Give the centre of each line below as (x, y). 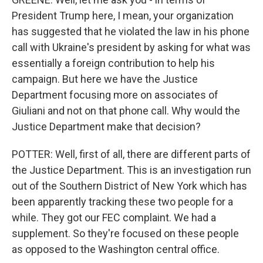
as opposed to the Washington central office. (116, 249)
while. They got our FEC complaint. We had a (114, 218)
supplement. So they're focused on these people (125, 233)
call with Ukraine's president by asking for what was (131, 47)
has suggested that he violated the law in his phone (131, 31)
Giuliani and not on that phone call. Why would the (126, 111)
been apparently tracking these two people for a (122, 202)
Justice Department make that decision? (106, 127)
